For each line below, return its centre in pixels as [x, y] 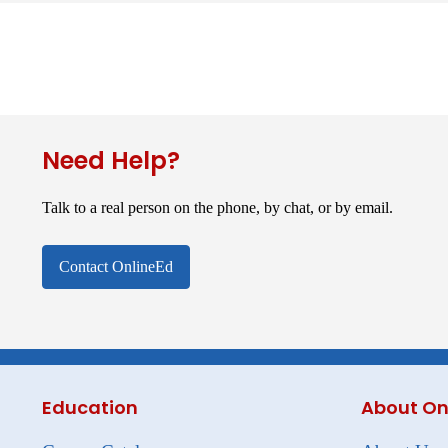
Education [90, 407]
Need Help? [111, 160]
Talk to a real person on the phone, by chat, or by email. [217, 207]
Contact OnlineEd [116, 266]
